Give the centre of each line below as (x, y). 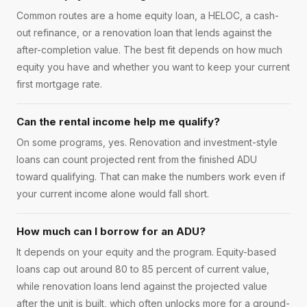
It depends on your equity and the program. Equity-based (146, 252)
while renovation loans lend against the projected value (142, 286)
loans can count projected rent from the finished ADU (137, 160)
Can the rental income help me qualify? (118, 122)
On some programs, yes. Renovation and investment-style (147, 143)
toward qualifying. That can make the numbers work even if (151, 177)
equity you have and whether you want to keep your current (153, 67)
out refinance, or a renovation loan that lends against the (144, 33)
